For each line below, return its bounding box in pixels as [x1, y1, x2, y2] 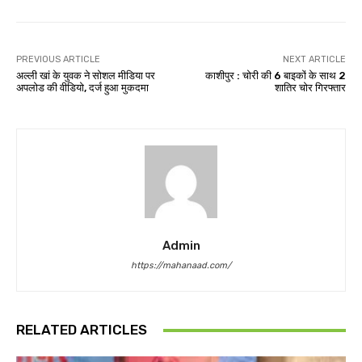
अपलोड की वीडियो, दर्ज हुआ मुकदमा [16, 82, 149, 95]
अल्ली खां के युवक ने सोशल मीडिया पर [16, 69, 155, 82]
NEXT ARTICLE [282, 54, 346, 65]
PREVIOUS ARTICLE [16, 54, 100, 65]
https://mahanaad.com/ [131, 260, 231, 271]
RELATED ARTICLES [16, 322, 147, 339]
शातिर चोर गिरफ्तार [274, 82, 346, 95]
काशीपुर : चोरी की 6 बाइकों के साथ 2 [204, 69, 346, 82]
